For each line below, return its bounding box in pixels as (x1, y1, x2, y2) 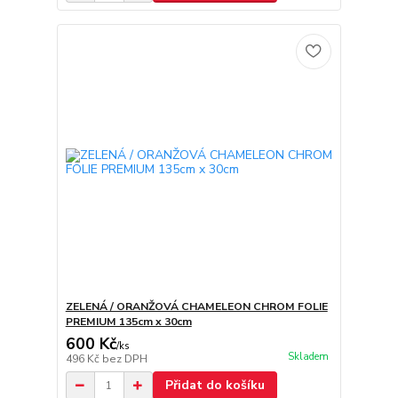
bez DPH (101, 352, 147, 366)
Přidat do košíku (164, 377, 265, 394)
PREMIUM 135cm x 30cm (65, 314, 192, 329)
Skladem (287, 350, 329, 364)
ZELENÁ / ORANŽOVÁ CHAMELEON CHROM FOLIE (65, 299, 328, 314)
